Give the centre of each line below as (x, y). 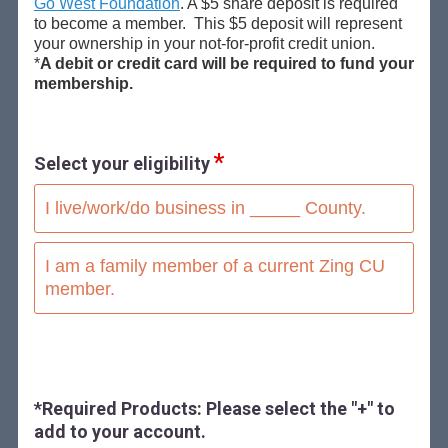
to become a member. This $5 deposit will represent (217, 23)
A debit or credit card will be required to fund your (226, 63)
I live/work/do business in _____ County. (205, 207)
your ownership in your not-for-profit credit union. (204, 43)
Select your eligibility (121, 163)
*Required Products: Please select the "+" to (214, 408)
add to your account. (119, 431)
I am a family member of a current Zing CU (214, 265)
